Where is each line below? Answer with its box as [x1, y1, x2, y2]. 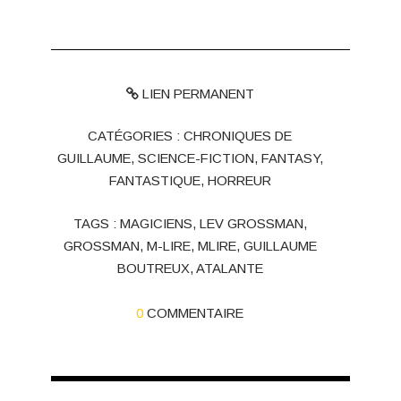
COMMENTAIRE [147, 306, 244, 321]
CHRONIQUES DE [183, 129, 293, 144]
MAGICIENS [119, 217, 192, 232]
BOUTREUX [116, 261, 190, 277]
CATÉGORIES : [88, 129, 184, 144]
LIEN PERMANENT [138, 86, 254, 101]
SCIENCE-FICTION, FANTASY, [137, 151, 323, 166]
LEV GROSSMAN [199, 217, 303, 232]
